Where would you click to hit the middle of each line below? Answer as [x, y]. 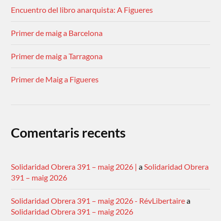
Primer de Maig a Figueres [55, 79]
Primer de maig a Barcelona [57, 33]
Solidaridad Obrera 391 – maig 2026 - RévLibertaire [98, 201]
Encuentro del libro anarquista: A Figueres [82, 10]
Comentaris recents [69, 133]
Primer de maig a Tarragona [57, 56]
